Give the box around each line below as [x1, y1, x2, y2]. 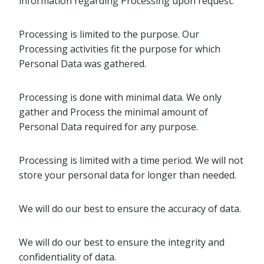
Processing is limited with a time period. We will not [19, 154, 243, 167]
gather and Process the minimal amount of [19, 105, 208, 118]
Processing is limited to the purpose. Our [19, 28, 199, 41]
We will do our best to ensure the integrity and [19, 236, 225, 249]
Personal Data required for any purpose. [19, 120, 198, 133]
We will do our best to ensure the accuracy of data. [19, 202, 241, 215]
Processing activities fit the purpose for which [19, 42, 220, 55]
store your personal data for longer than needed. [19, 169, 236, 181]
